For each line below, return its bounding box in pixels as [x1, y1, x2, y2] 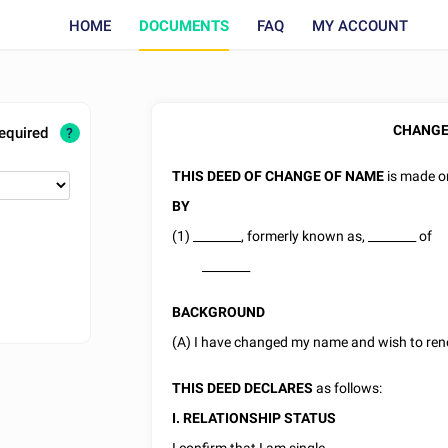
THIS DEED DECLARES [172, 380, 317, 396]
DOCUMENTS [138, 16, 229, 35]
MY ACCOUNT [311, 16, 408, 35]
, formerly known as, [241, 228, 369, 244]
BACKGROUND [172, 304, 266, 320]
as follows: [316, 380, 383, 396]
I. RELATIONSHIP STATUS [172, 410, 337, 426]
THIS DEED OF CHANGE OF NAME [172, 168, 385, 184]
